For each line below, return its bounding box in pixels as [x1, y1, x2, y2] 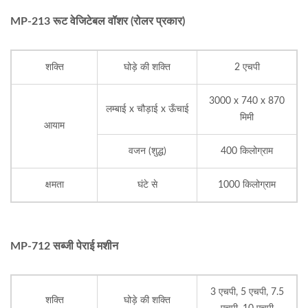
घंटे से [137, 180, 157, 190]
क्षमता [45, 180, 64, 190]
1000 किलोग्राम [218, 180, 276, 190]
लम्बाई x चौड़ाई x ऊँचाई [105, 104, 189, 114]
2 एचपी [234, 63, 260, 72]
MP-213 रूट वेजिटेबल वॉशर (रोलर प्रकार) [10, 16, 185, 27]
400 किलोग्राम [221, 146, 273, 156]
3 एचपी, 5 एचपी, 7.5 [210, 287, 284, 297]
